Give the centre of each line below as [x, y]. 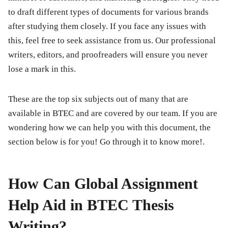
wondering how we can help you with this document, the [109, 127]
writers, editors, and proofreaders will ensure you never [108, 54]
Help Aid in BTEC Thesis [91, 205]
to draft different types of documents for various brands [108, 12]
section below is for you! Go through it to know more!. [106, 141]
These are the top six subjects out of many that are [98, 99]
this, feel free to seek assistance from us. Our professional [112, 40]
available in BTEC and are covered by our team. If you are [113, 113]
